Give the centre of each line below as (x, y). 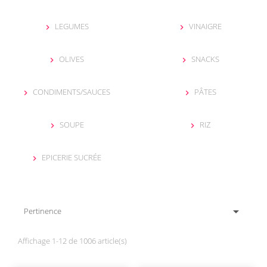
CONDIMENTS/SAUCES (72, 92)
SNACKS (205, 59)
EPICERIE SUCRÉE (72, 158)
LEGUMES (72, 27)
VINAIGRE (205, 27)
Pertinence (43, 211)
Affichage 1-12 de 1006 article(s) (72, 241)
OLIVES (72, 59)
